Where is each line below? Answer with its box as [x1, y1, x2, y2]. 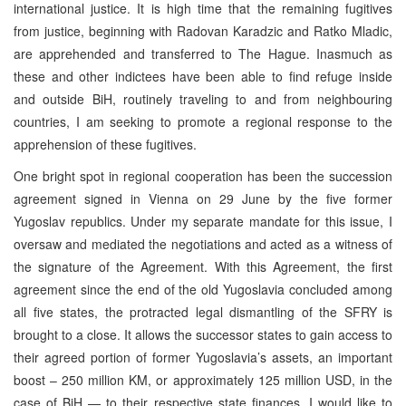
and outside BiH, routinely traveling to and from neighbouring [14, 89, 392, 108]
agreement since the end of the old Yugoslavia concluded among [14, 279, 392, 298]
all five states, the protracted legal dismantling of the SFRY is [14, 302, 392, 321]
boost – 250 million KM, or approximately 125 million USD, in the [14, 370, 392, 389]
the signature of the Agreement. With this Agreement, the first [14, 256, 392, 275]
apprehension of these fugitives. [14, 134, 197, 153]
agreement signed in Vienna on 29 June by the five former [14, 188, 392, 208]
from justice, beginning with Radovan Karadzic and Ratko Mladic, [14, 21, 392, 40]
